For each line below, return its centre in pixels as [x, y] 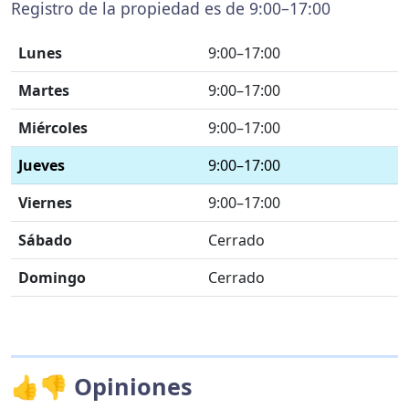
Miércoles [53, 128]
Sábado [45, 240]
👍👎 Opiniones [102, 386]
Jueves [42, 165]
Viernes [45, 203]
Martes [44, 90]
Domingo [52, 278]
